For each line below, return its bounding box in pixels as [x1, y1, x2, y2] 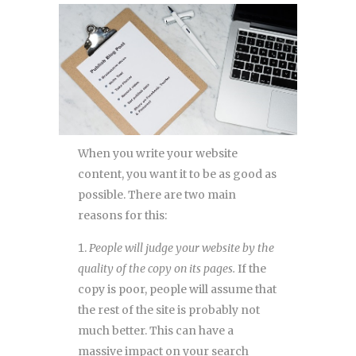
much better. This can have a [78, 323, 234, 339]
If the [235, 261, 266, 277]
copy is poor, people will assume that [78, 282, 277, 297]
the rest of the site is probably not [78, 303, 260, 318]
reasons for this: [78, 208, 167, 223]
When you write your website [78, 146, 238, 161]
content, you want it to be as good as [78, 167, 277, 182]
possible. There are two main [78, 188, 236, 203]
